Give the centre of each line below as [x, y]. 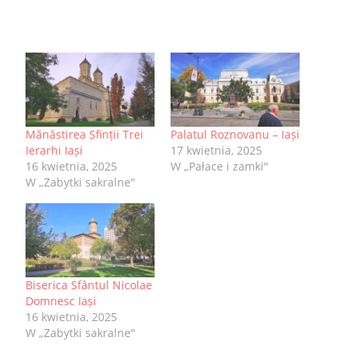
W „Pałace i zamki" [220, 166]
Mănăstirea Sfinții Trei [84, 134]
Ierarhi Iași [54, 150]
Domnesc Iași [61, 300]
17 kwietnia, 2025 [216, 150]
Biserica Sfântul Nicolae [89, 284]
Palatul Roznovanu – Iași [235, 134]
